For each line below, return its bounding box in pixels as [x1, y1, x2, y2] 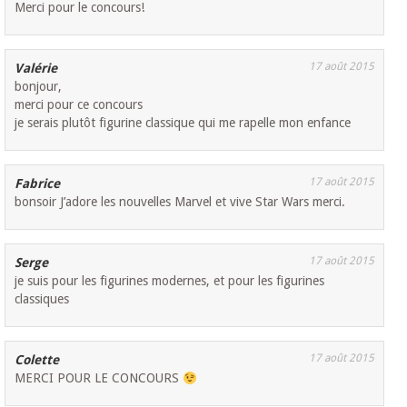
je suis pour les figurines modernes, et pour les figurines [15, 273, 325, 289]
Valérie [15, 61, 58, 76]
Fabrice [15, 176, 61, 192]
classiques [15, 292, 70, 307]
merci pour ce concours [15, 97, 144, 113]
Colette [15, 352, 60, 368]
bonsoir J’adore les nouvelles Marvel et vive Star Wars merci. [15, 194, 346, 210]
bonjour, [15, 79, 63, 94]
